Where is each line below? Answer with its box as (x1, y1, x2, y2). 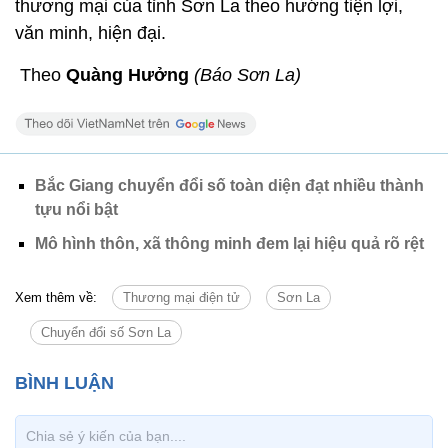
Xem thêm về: (15, 289, 97, 305)
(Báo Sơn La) (194, 64, 301, 85)
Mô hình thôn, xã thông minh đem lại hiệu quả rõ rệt (35, 234, 424, 252)
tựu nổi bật (35, 200, 118, 218)
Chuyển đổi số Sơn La (41, 324, 171, 340)
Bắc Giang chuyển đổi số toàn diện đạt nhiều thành (35, 176, 424, 194)
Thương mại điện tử (123, 289, 240, 305)
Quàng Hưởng (61, 64, 189, 85)
